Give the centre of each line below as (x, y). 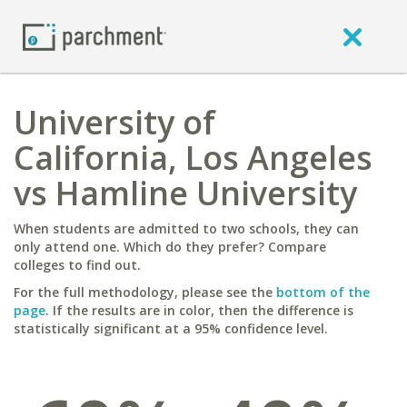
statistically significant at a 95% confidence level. (171, 328)
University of (114, 122)
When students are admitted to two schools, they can (186, 228)
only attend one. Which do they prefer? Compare (170, 247)
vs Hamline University (185, 193)
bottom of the (323, 292)
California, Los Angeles (193, 158)
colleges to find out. (77, 265)
